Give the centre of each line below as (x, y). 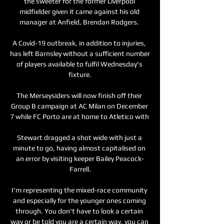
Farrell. (80, 169)
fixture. (80, 74)
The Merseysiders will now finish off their (79, 95)
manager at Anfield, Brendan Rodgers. (80, 22)
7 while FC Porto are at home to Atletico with (79, 116)
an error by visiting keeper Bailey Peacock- (80, 158)
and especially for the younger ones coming (79, 200)
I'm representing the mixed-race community (79, 190)
